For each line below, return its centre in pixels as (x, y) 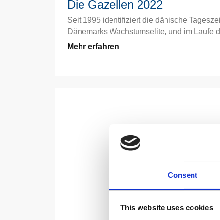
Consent (183, 175)
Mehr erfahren (93, 46)
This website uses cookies (166, 207)
